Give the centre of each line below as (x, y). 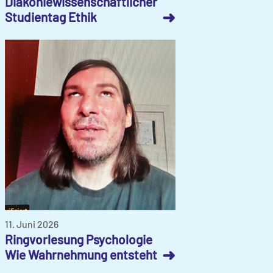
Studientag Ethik (51, 16)
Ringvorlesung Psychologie (79, 239)
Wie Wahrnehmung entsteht (81, 254)
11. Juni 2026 (32, 224)
